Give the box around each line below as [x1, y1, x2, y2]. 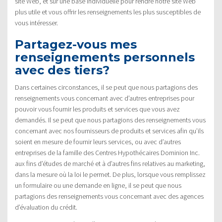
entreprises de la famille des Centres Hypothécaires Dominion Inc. [15, 148, 200, 157]
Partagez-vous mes [15, 37, 137, 52]
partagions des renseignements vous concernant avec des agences [15, 191, 204, 201]
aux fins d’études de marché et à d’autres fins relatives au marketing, [15, 159, 205, 168]
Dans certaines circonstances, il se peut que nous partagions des [15, 82, 198, 92]
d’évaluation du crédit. [15, 202, 77, 212]
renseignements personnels [15, 50, 195, 64]
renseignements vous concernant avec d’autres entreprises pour [15, 93, 194, 103]
